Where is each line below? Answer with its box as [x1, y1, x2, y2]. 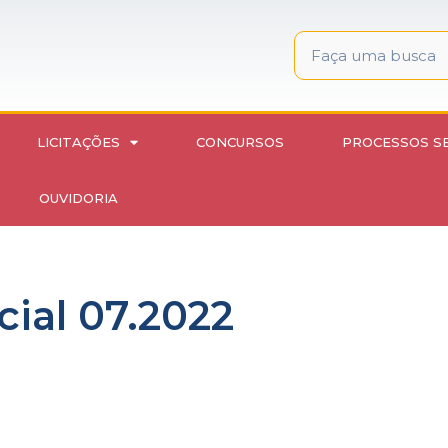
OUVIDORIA [38, 190, 118, 207]
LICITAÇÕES [37, 134, 120, 151]
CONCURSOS [196, 134, 284, 151]
